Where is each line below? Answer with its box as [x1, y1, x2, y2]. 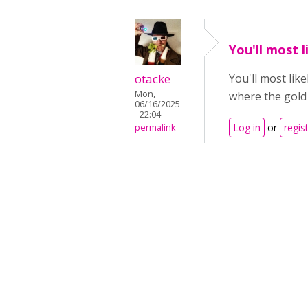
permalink [135, 122, 175, 133]
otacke [135, 71, 170, 87]
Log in [233, 121, 261, 134]
